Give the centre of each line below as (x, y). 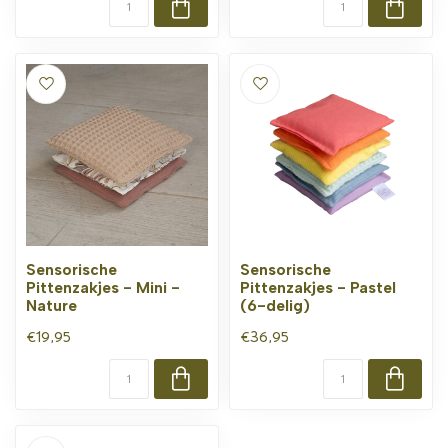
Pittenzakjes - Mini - (103, 287)
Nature (51, 305)
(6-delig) (275, 305)
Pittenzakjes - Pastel (318, 287)
